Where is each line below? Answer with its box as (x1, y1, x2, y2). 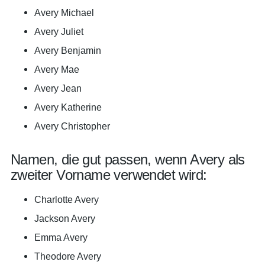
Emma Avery (34, 232, 88, 243)
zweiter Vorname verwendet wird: (11, 167, 207, 183)
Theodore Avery (34, 251, 101, 261)
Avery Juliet (34, 26, 83, 37)
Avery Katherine (34, 102, 102, 112)
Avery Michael (34, 7, 94, 18)
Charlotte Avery (34, 194, 99, 205)
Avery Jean (34, 83, 82, 93)
